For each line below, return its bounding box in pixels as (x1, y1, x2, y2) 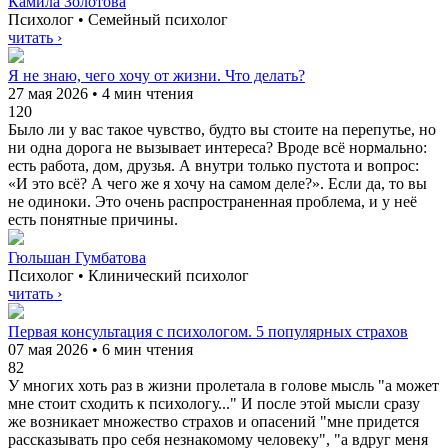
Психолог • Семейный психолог (8, 10, 228, 28)
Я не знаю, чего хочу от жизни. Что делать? (8, 66, 305, 84)
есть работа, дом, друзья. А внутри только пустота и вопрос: (8, 156, 419, 174)
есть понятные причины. (8, 210, 178, 228)
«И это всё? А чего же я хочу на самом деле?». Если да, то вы (8, 174, 427, 192)
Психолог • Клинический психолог (8, 266, 249, 284)
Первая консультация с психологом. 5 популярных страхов (8, 322, 408, 340)
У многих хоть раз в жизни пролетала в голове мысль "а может (8, 376, 439, 394)
